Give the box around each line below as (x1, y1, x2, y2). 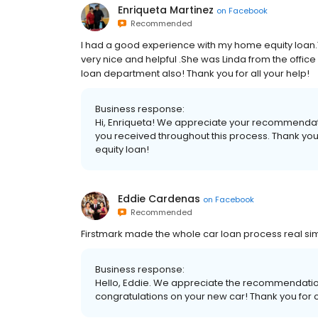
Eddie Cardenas (118, 192, 200, 207)
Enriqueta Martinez (118, 3, 214, 18)
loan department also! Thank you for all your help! (81, 67, 309, 81)
